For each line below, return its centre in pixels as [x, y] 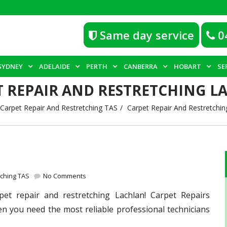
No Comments [64, 176]
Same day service [145, 35]
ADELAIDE [54, 66]
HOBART [187, 66]
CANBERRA [141, 66]
